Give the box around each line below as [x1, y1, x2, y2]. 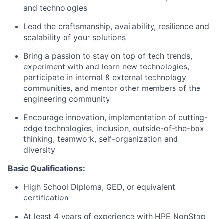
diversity [23, 145, 55, 154]
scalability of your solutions [23, 32, 126, 42]
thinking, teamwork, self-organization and [23, 134, 178, 144]
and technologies [23, 3, 87, 13]
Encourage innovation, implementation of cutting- [23, 112, 208, 122]
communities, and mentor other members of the [23, 83, 200, 93]
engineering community [23, 94, 110, 104]
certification [23, 193, 68, 202]
